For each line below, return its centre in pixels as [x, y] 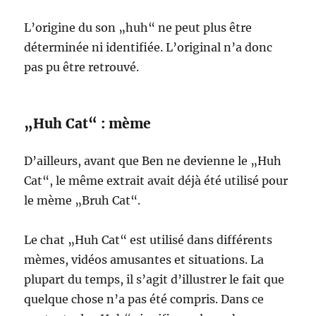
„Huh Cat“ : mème [88, 123]
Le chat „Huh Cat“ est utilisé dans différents [148, 240]
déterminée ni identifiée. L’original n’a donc [148, 47]
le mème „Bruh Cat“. [83, 200]
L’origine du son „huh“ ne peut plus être [138, 28]
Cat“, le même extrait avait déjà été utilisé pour [156, 181]
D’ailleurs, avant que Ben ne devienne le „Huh [153, 161]
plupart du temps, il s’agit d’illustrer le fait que [154, 279]
